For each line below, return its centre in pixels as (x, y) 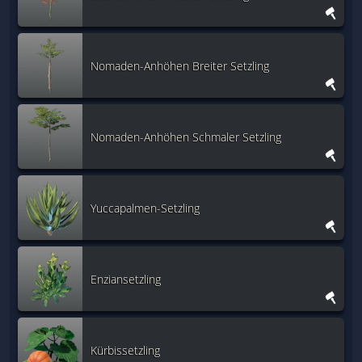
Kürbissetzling (125, 350)
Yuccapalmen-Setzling (145, 208)
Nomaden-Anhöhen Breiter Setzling (180, 65)
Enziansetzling (126, 279)
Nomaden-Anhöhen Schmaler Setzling (186, 137)
